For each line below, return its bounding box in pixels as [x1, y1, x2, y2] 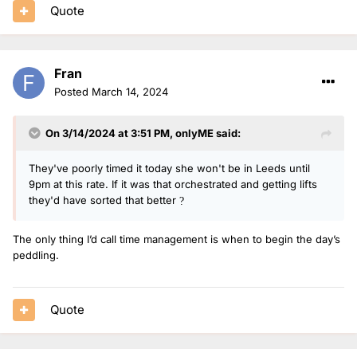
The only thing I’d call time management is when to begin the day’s [13, 232, 340, 245]
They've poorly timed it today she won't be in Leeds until [29, 161, 310, 175]
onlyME [175, 126, 214, 139]
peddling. [13, 248, 59, 261]
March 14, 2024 [92, 84, 168, 98]
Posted [54, 84, 92, 98]
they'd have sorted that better [29, 193, 179, 206]
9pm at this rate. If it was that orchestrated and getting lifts [29, 177, 317, 190]
